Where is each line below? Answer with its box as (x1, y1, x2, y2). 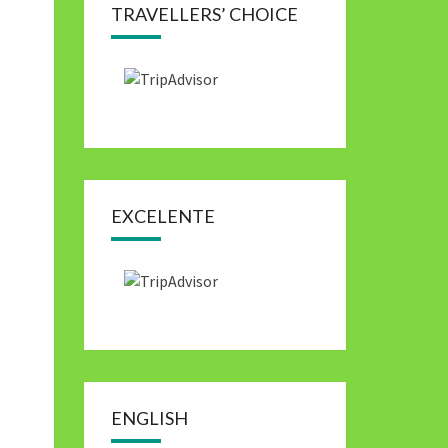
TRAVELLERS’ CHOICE (110, 3, 298, 25)
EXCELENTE (110, 205, 215, 227)
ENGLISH (110, 407, 188, 429)
